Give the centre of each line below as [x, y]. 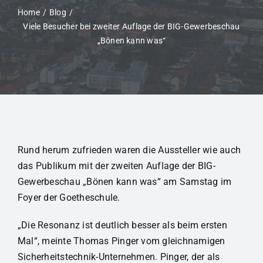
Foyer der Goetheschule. [69, 198]
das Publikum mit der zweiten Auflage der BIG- [116, 166]
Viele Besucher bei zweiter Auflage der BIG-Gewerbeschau [131, 27]
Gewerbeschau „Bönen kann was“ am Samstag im [124, 182]
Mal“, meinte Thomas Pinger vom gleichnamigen [121, 241]
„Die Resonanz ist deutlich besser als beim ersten [122, 225]
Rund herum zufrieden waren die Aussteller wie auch [129, 150]
